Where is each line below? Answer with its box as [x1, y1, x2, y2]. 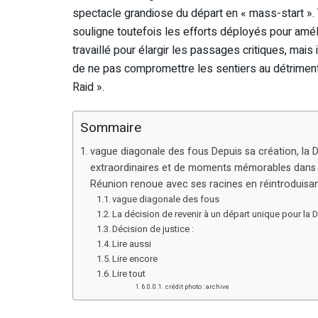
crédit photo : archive [165, 282, 230, 292]
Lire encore [112, 252, 158, 266]
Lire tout [112, 267, 146, 281]
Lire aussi [112, 237, 152, 251]
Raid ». [72, 79, 104, 97]
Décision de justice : [112, 222, 194, 236]
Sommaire [80, 118, 141, 138]
